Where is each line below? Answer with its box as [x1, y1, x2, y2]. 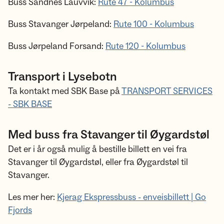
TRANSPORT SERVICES [121, 85, 212, 97]
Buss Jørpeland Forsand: [8, 40, 105, 52]
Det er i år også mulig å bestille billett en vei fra [8, 143, 187, 155]
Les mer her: [8, 191, 57, 203]
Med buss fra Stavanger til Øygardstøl [8, 127, 209, 142]
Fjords [8, 204, 32, 216]
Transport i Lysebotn [8, 69, 116, 84]
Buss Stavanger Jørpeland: [8, 18, 113, 30]
